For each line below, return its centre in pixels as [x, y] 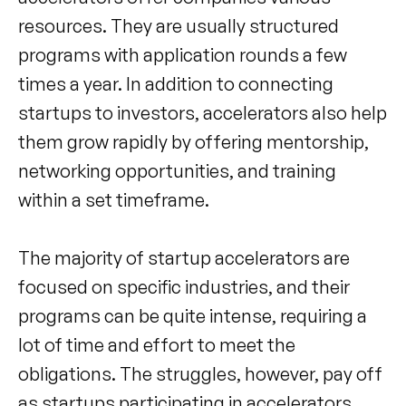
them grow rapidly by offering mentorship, [193, 141]
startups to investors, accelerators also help [203, 112]
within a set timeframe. [114, 199]
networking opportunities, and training [177, 170]
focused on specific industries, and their [184, 286]
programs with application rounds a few [183, 54]
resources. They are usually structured [179, 25]
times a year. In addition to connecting [176, 83]
